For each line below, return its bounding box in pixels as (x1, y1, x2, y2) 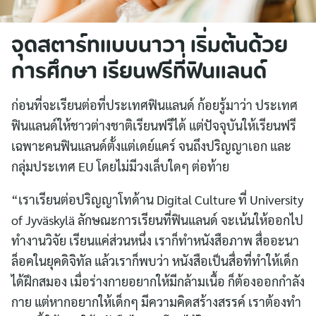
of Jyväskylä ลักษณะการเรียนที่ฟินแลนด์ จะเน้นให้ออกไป (11, 212, 303, 229)
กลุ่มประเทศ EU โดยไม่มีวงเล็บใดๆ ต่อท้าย (11, 158, 229, 175)
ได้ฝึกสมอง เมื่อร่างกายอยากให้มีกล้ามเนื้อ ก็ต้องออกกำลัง (11, 273, 305, 290)
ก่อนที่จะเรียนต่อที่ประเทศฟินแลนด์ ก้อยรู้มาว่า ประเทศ (11, 97, 298, 114)
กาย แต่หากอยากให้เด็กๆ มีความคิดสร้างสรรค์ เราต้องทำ (11, 293, 301, 310)
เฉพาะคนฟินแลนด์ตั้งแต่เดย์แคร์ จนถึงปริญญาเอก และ (11, 138, 291, 154)
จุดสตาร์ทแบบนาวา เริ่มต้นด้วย (11, 27, 288, 68)
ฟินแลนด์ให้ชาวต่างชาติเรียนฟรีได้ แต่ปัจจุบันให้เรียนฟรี (11, 117, 296, 134)
